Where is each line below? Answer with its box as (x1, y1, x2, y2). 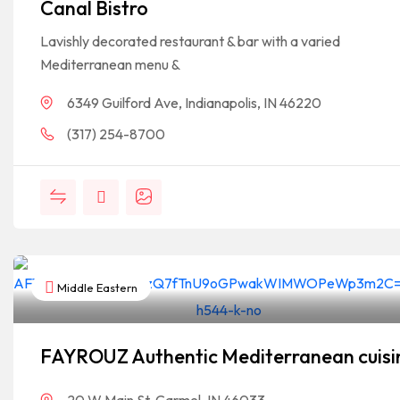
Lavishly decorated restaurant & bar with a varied (40, 32, 340, 50)
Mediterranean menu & (40, 55, 180, 73)
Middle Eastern (54, 280, 137, 295)
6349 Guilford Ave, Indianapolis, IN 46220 (67, 94, 321, 112)
